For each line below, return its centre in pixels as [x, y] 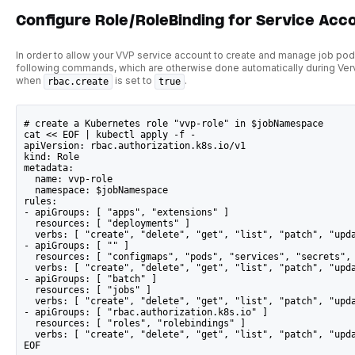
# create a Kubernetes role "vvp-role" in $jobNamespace [174, 124]
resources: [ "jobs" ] [88, 290]
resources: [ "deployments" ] [107, 224]
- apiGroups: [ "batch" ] [91, 279]
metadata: [49, 168]
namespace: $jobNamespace [96, 191]
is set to [133, 80]
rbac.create [78, 81]
